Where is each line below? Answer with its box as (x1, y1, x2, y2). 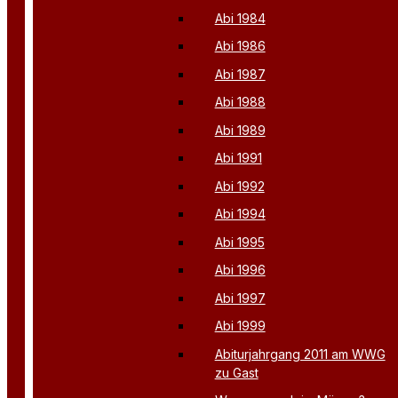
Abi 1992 (214, 178, 265, 194)
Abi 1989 (214, 122, 266, 138)
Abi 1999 (214, 318, 266, 334)
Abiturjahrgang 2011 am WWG (214, 346, 386, 362)
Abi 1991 (214, 150, 262, 166)
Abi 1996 (214, 262, 266, 278)
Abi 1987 (214, 66, 266, 82)
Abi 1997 (214, 290, 266, 306)
